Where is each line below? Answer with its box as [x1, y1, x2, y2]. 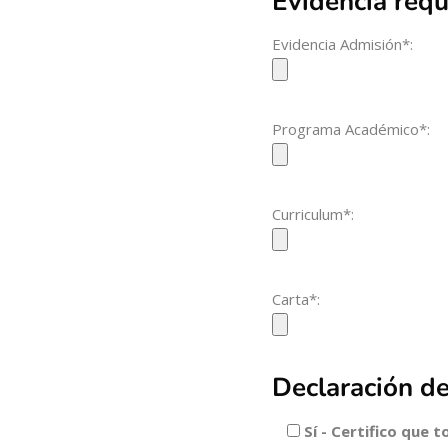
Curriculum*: [272, 204, 355, 225]
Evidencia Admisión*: [272, 34, 414, 55]
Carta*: [272, 289, 321, 310]
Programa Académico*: [272, 119, 431, 140]
